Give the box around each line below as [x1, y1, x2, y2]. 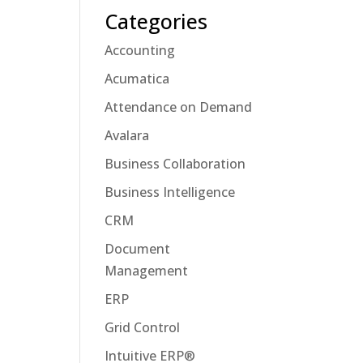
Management [104, 262, 188, 280]
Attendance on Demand [104, 98, 252, 116]
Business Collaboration [104, 155, 246, 173]
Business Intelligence [104, 183, 235, 201]
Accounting [104, 41, 175, 59]
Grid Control [104, 318, 180, 336]
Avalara [104, 126, 149, 144]
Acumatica [104, 70, 169, 88]
